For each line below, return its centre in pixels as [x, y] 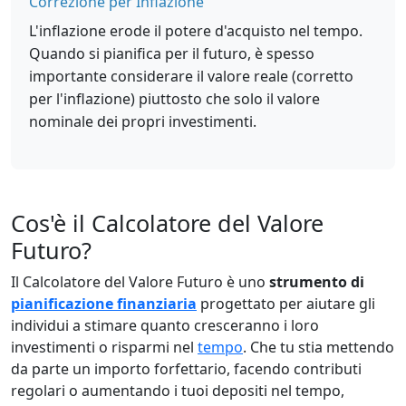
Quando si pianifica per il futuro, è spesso [172, 53]
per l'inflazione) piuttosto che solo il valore [174, 99]
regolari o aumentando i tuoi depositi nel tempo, [178, 391]
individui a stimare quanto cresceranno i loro [165, 325]
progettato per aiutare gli [286, 304]
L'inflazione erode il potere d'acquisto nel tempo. [196, 31]
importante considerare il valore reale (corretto [191, 76]
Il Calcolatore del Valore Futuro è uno [140, 282]
